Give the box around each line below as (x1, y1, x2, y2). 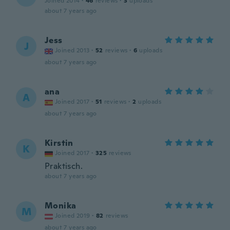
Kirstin (45, 138, 73, 148)
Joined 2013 (55, 46, 90, 54)
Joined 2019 (55, 212, 90, 220)
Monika (45, 200, 76, 211)
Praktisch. (45, 161, 83, 171)
